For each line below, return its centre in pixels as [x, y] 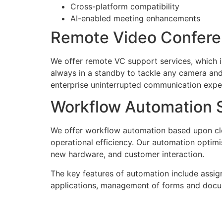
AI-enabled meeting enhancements [135, 18]
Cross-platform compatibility [125, 6]
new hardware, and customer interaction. [127, 154]
